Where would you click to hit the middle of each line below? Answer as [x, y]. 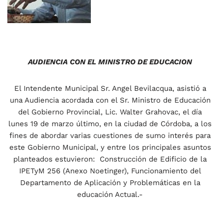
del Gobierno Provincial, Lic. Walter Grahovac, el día [110, 112]
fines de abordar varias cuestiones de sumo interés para [110, 136]
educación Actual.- [110, 195]
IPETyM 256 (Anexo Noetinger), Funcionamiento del [110, 171]
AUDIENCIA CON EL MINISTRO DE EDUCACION [110, 62]
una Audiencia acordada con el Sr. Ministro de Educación [110, 100]
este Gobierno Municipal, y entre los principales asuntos [110, 148]
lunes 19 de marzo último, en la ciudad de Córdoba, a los [110, 124]
